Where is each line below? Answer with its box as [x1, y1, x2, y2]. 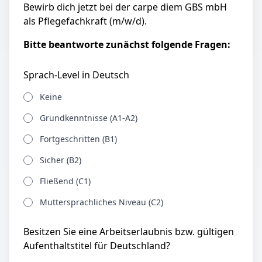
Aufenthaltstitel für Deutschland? [23, 239, 170, 252]
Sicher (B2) [40, 154, 81, 166]
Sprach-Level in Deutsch [23, 68, 129, 81]
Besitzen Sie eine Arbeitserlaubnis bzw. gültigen [23, 225, 234, 238]
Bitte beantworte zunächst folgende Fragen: [23, 38, 230, 51]
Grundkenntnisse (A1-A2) [40, 112, 137, 123]
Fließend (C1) [40, 175, 91, 187]
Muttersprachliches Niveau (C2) [40, 196, 163, 208]
